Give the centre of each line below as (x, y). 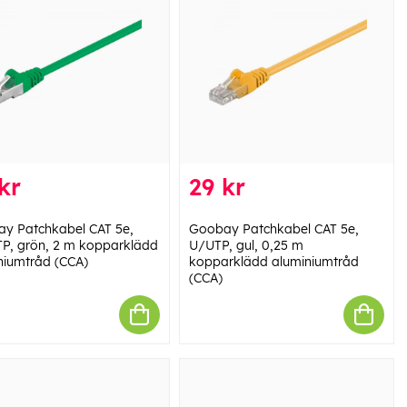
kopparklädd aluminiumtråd (273, 261)
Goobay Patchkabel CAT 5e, (273, 228)
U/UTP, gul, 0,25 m (246, 245)
